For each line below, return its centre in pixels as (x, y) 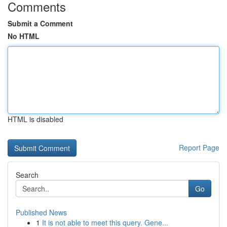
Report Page (199, 147)
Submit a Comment (40, 23)
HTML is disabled (35, 119)
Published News (41, 212)
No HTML (24, 36)
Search (27, 175)
